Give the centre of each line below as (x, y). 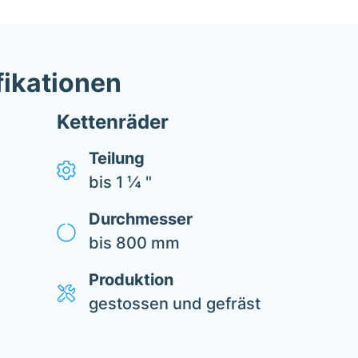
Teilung (117, 158)
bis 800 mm (134, 243)
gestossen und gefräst (175, 304)
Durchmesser (141, 219)
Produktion (131, 280)
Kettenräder (113, 122)
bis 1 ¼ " (120, 182)
